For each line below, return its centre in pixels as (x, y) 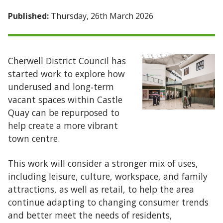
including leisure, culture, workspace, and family (108, 176)
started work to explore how (66, 74)
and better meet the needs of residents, (90, 215)
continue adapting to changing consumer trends (108, 202)
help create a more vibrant (63, 125)
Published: (28, 16)
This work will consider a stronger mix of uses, (103, 163)
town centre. (34, 138)
